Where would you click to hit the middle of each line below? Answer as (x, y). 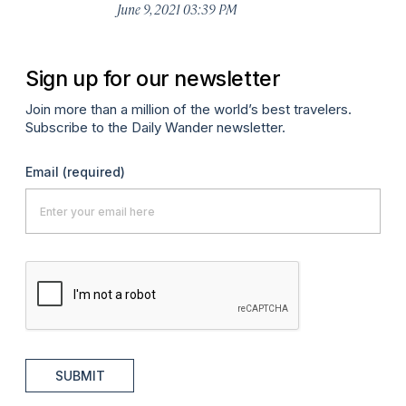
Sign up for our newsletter (153, 78)
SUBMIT (80, 376)
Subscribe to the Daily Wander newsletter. (155, 128)
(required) (94, 172)
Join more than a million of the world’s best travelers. (188, 110)
